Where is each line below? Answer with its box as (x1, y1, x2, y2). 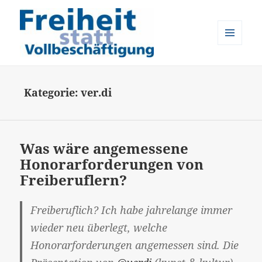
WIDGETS (218, 64, 251, 74)
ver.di (81, 85, 112, 100)
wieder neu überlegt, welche (30, 220, 168, 235)
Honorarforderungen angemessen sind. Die (30, 237, 239, 252)
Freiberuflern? (20, 170, 127, 190)
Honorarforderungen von (20, 154, 204, 174)
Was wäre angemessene (20, 139, 189, 158)
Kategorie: (24, 85, 81, 100)
